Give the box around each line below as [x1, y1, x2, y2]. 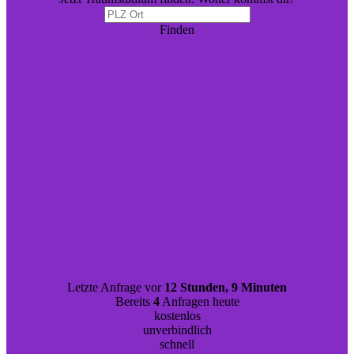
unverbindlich [142, 323, 212, 337]
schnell [160, 337, 194, 351]
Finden [160, 23, 194, 36]
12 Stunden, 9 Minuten [164, 281, 287, 294]
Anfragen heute [159, 295, 239, 308]
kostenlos [153, 309, 201, 322]
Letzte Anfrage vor [67, 281, 164, 294]
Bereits [115, 295, 153, 308]
